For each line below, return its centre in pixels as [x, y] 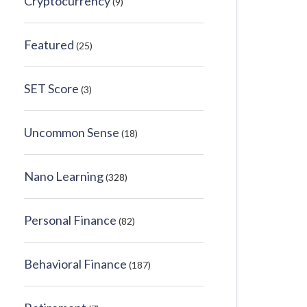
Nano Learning [64, 176]
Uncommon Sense [72, 132]
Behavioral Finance [75, 264]
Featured [49, 45]
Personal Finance [70, 220]
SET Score [51, 88]
